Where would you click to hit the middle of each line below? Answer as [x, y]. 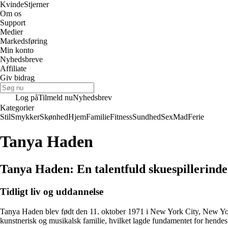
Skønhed [54, 117]
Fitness [121, 117]
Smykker [25, 117]
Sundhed [147, 117]
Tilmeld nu [55, 97]
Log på [27, 97]
